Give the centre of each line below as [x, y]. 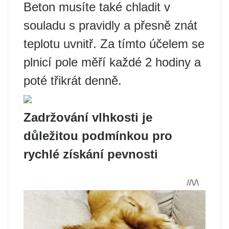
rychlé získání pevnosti [91, 154]
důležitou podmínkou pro [98, 135]
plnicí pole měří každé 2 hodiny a [112, 62]
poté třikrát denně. [73, 80]
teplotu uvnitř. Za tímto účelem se [114, 43]
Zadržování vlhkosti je [88, 117]
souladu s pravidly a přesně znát [110, 25]
